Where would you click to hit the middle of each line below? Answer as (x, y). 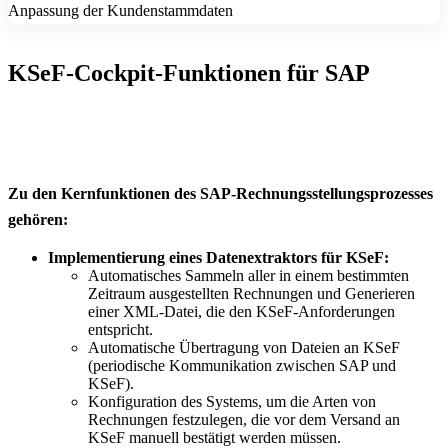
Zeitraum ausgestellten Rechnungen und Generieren (251, 294)
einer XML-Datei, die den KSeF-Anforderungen (241, 312)
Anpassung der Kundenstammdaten (120, 11)
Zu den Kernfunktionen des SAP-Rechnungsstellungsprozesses (220, 194)
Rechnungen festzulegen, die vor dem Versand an (244, 420)
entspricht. (120, 330)
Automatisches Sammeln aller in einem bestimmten (248, 276)
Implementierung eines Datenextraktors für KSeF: (218, 258)
